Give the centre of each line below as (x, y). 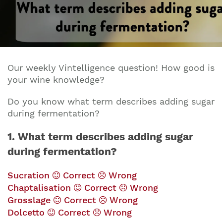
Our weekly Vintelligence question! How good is (111, 68)
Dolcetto (28, 212)
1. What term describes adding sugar (100, 137)
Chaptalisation (41, 188)
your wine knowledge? (56, 80)
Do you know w (41, 101)
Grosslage (30, 200)
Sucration (30, 175)
